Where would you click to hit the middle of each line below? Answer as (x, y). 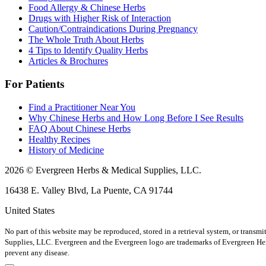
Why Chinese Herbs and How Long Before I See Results (136, 118)
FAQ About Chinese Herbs (80, 128)
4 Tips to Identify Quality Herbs (88, 50)
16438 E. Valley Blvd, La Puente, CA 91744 (89, 190)
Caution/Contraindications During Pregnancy (113, 29)
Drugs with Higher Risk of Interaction (100, 18)
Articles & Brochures (68, 61)
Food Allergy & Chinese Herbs (87, 8)
